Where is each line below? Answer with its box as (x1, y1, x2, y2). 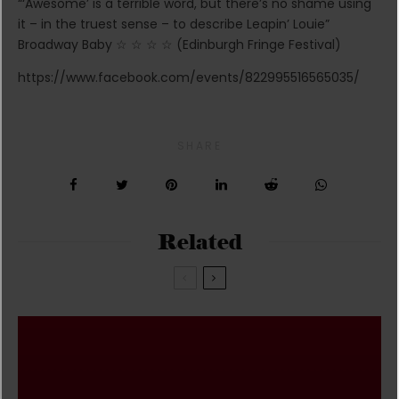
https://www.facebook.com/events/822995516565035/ (18, 68, 360, 86)
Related (157, 228, 242, 255)
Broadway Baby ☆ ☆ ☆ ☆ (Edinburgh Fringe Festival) (18, 35, 341, 53)
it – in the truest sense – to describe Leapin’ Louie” (18, 14, 330, 33)
